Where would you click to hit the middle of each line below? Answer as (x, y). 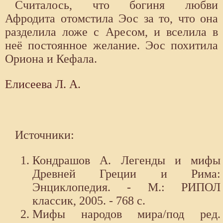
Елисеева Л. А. (43, 84)
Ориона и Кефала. (51, 59)
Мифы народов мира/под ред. (126, 214)
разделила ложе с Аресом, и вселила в (111, 32)
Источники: (45, 135)
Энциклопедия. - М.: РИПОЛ (126, 187)
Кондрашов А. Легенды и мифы (126, 161)
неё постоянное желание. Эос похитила (111, 46)
